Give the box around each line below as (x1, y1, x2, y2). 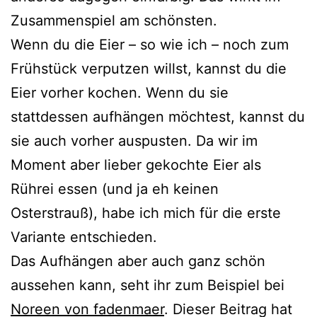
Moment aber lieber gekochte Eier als (11, 156, 261, 173)
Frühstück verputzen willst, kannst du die (11, 59, 287, 77)
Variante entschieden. (11, 228, 157, 246)
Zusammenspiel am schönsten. (11, 11, 217, 29)
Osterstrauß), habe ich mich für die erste (11, 204, 281, 221)
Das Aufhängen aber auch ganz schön (11, 252, 265, 270)
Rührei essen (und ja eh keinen (11, 180, 219, 197)
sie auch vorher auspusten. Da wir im (11, 132, 258, 149)
